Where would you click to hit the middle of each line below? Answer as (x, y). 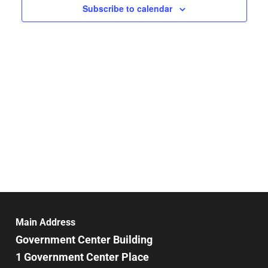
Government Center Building (84, 239)
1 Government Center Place (82, 257)
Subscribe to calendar (127, 8)
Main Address (45, 222)
